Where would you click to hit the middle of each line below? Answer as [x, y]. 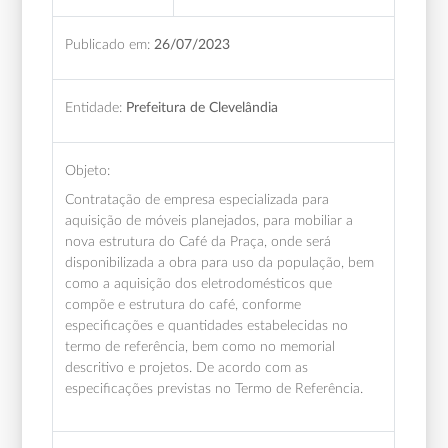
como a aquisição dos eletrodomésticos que [199, 283]
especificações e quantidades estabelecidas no [207, 325]
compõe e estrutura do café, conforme [183, 304]
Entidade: [94, 107]
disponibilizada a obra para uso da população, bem [220, 262]
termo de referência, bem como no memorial [200, 346]
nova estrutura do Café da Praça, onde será [198, 241]
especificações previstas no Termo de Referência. [214, 388]
